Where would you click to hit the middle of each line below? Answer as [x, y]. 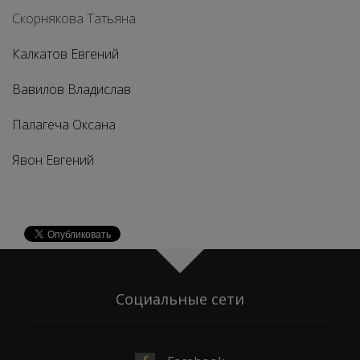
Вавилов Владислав [72, 89]
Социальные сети [180, 299]
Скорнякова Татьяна [74, 18]
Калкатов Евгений [65, 54]
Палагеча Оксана [64, 125]
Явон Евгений [53, 160]
